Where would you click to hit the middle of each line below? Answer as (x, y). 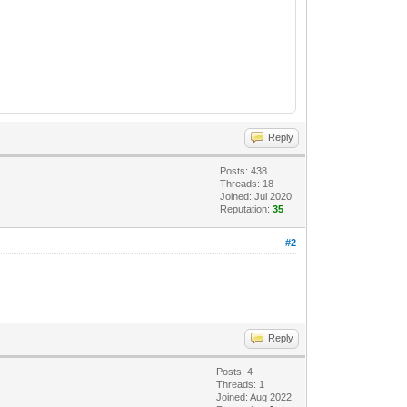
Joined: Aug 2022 (254, 397)
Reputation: (247, 208)
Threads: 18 (247, 183)
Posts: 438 (244, 170)
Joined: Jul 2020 (256, 196)
